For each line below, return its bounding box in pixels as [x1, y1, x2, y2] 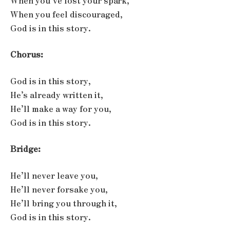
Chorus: [10, 48, 43, 61]
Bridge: [10, 143, 41, 155]
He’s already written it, [10, 88, 103, 101]
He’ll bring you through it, [10, 197, 117, 209]
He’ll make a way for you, [10, 102, 111, 114]
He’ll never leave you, [10, 169, 98, 181]
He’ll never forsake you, [10, 183, 108, 195]
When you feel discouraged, [10, 8, 123, 20]
